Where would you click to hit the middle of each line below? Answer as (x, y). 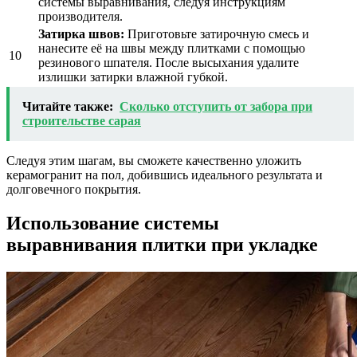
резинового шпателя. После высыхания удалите (169, 62)
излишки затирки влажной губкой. (133, 76)
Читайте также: (68, 106)
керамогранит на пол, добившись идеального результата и (165, 175)
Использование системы (113, 223)
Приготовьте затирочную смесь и (217, 33)
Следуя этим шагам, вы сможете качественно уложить (154, 160)
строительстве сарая (82, 120)
